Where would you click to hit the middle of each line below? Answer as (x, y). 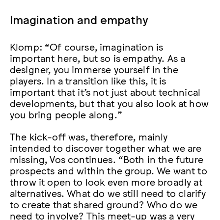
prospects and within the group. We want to (109, 170)
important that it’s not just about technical (105, 91)
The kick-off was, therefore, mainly (89, 136)
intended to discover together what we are (106, 148)
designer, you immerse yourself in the (94, 69)
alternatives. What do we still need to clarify (108, 193)
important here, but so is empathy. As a (98, 57)
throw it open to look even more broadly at (106, 181)
